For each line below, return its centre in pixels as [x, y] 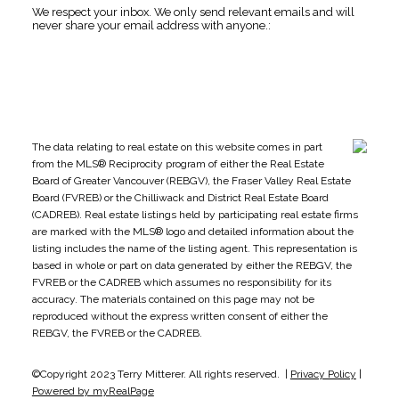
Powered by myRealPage [93, 391]
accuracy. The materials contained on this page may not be [173, 299]
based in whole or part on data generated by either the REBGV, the [191, 265]
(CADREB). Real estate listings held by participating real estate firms [195, 214]
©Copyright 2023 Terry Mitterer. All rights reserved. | [161, 374]
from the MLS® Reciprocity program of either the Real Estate [178, 163]
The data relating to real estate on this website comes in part [177, 147]
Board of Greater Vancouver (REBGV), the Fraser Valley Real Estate [191, 180]
